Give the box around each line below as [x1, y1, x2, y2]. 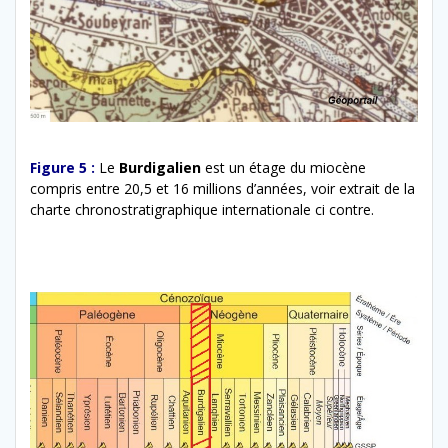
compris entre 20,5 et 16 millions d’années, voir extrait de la [30, 178, 415, 198]
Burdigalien [119, 157, 201, 177]
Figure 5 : [30, 157, 95, 177]
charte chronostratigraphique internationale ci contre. [30, 199, 374, 219]
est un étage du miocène [201, 157, 366, 177]
